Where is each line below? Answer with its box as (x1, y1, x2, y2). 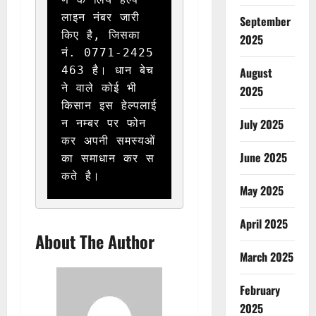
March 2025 (239, 248, 293, 266)
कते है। (61, 169, 100, 183)
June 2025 (239, 149, 287, 166)
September (239, 13, 291, 30)
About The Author (35, 228, 154, 254)
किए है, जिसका (61, 28, 140, 42)
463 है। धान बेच (61, 63, 154, 78)
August (239, 64, 272, 82)
